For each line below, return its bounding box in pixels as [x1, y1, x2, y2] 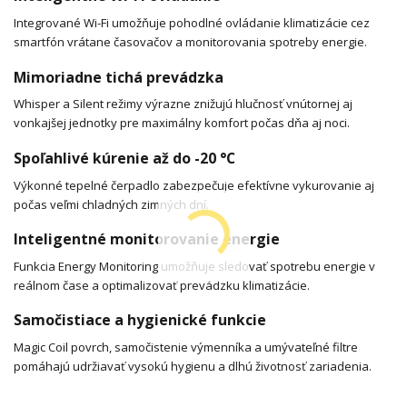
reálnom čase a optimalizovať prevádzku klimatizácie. [14, 276, 310, 293]
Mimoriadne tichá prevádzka [14, 66, 223, 87]
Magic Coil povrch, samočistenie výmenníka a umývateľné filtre [14, 339, 358, 356]
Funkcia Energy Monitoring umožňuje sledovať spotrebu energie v [14, 257, 375, 274]
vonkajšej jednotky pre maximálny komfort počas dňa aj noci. [14, 114, 350, 132]
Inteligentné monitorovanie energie [14, 229, 280, 250]
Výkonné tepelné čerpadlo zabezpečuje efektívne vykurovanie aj [14, 176, 374, 194]
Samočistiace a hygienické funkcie [14, 310, 266, 331]
